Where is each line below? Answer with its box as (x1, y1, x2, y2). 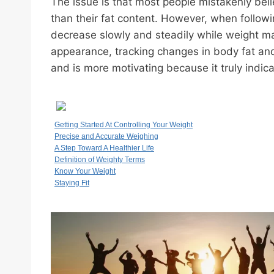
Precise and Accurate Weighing (54, 131, 158, 141)
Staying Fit (54, 178, 89, 187)
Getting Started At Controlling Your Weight (54, 120, 193, 129)
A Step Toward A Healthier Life (54, 143, 154, 152)
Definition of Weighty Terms (54, 155, 145, 164)
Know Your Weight (54, 166, 116, 176)
